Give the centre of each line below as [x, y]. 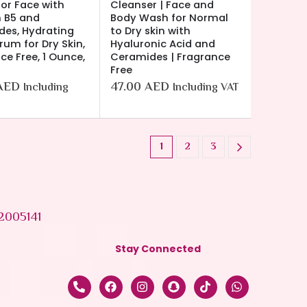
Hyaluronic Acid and [163, 44]
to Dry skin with [150, 30]
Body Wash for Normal [169, 17]
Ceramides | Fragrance [170, 57]
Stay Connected [158, 248]
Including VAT [206, 88]
